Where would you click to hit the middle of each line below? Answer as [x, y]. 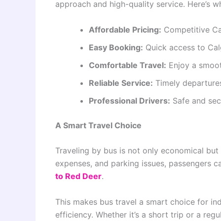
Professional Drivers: [129, 100]
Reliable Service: [121, 83]
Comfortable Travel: [128, 65]
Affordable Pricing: [125, 29]
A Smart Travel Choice [98, 125]
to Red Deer [78, 176]
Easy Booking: [116, 47]
